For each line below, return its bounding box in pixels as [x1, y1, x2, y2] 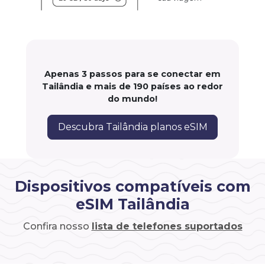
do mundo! [108, 93, 157, 105]
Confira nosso [22, 221, 92, 232]
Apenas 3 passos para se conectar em [44, 69, 221, 80]
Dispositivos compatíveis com [14, 177, 251, 196]
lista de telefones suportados [91, 221, 243, 232]
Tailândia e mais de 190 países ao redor [42, 81, 223, 92]
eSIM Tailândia [75, 195, 190, 214]
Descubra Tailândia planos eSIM [57, 121, 208, 133]
